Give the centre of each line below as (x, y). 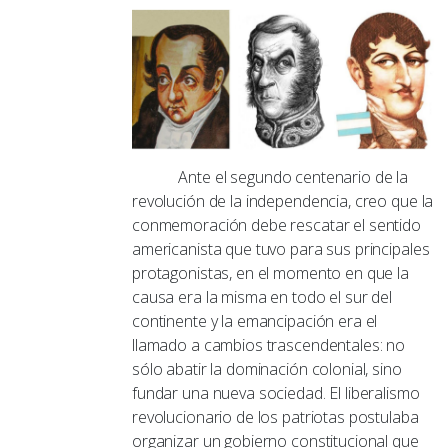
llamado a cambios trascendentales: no (269, 344)
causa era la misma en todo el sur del (262, 296)
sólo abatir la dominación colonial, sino (267, 368)
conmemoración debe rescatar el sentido (276, 224)
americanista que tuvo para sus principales (281, 248)
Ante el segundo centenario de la (270, 176)
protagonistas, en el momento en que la (270, 272)
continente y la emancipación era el (255, 320)
